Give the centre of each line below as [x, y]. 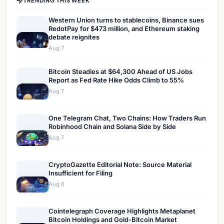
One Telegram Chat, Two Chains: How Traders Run [127, 118]
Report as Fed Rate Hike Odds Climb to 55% [116, 80]
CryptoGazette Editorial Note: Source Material [120, 165]
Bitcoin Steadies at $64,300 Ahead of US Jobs [120, 72]
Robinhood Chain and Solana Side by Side [112, 127]
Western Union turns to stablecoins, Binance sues [126, 20]
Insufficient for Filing [80, 173]
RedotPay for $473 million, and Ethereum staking [124, 29]
